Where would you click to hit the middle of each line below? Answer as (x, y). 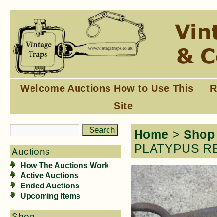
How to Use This (154, 88)
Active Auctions (49, 176)
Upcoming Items (50, 196)
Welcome (43, 88)
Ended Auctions (50, 186)
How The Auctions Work (65, 165)
